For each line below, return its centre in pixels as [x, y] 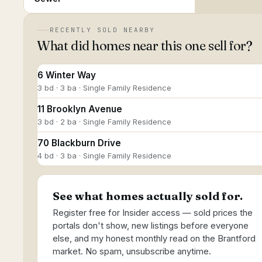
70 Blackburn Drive [79, 143]
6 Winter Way [67, 75]
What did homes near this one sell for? [145, 46]
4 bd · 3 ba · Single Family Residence [104, 156]
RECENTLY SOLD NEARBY [102, 30]
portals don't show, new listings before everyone [151, 226]
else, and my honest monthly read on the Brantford [154, 239]
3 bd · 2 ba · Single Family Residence [104, 122]
